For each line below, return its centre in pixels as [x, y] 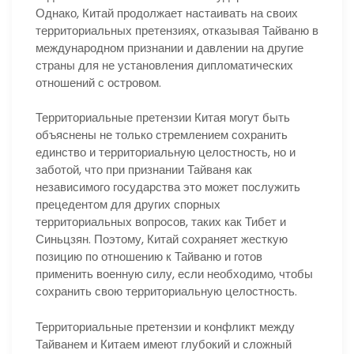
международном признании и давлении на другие [169, 47]
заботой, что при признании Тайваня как [144, 170]
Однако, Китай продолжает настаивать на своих [167, 13]
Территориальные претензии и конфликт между [165, 326]
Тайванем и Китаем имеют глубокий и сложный [164, 344]
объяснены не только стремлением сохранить [162, 135]
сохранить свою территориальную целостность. [166, 292]
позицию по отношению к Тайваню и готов [149, 257]
